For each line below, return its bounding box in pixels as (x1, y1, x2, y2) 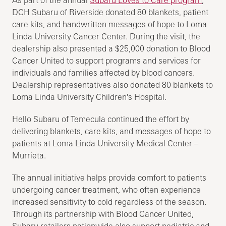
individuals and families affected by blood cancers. (12, 68, 195, 78)
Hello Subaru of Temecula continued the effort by (12, 114, 190, 125)
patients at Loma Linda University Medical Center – (12, 138, 199, 149)
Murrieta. (12, 150, 48, 161)
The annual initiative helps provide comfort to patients (12, 173, 207, 183)
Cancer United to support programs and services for (12, 55, 201, 66)
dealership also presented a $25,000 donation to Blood (12, 43, 211, 54)
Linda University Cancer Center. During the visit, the (12, 31, 201, 42)
